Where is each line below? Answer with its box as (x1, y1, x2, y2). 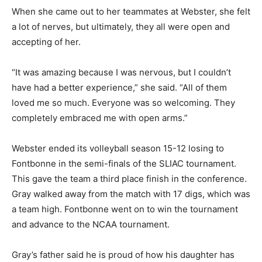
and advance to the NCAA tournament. (12, 219, 170, 230)
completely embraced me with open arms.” (12, 112, 188, 123)
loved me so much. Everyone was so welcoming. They (12, 97, 235, 108)
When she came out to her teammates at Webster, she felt (12, 6, 250, 17)
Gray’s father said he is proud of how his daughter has (12, 249, 235, 260)
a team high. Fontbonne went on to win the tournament (12, 204, 238, 215)
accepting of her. (12, 36, 81, 47)
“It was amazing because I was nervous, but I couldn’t (12, 67, 231, 78)
